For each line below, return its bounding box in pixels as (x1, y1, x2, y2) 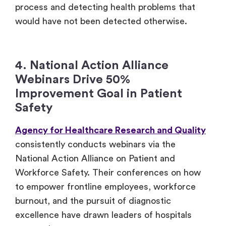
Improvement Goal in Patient (15, 87, 182, 100)
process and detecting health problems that (15, 2, 195, 12)
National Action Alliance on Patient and (15, 153, 175, 163)
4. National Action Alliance (15, 59, 168, 72)
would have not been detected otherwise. (15, 16, 187, 26)
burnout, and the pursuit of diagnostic (15, 196, 171, 205)
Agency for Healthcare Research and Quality (15, 125, 206, 135)
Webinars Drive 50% (15, 73, 130, 86)
